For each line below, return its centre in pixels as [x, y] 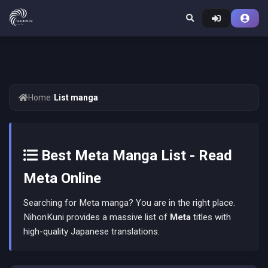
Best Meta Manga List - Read [135, 156]
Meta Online [62, 179]
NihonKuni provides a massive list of [97, 217]
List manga [76, 98]
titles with [211, 217]
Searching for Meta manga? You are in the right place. [129, 203]
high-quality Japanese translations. [92, 232]
